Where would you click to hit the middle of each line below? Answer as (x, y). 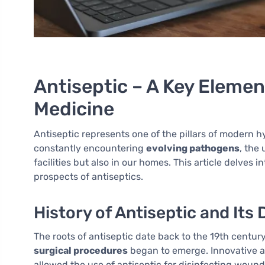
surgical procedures (81, 251)
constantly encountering (90, 148)
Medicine (74, 109)
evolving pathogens (193, 148)
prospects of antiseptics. (88, 177)
